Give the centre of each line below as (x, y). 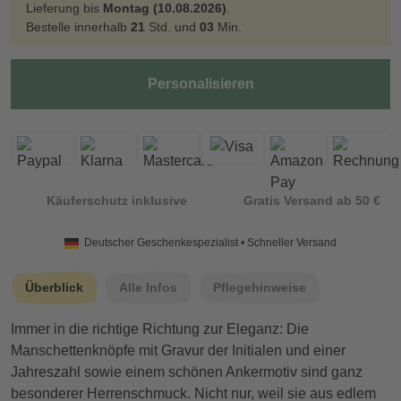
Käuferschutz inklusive (117, 200)
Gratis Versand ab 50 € (312, 200)
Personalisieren (200, 84)
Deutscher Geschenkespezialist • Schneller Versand (211, 243)
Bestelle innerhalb (78, 27)
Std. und (172, 27)
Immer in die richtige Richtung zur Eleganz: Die (160, 329)
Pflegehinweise (260, 288)
